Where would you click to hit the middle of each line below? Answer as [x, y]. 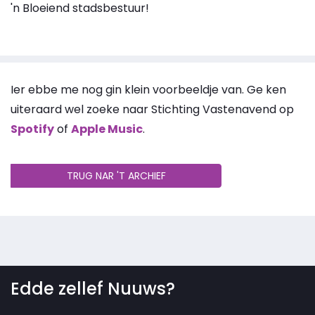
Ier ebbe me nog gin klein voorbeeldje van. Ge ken [148, 89]
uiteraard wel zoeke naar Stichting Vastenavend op [152, 109]
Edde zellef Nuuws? [93, 288]
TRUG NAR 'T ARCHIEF [116, 175]
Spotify [32, 129]
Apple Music [107, 129]
